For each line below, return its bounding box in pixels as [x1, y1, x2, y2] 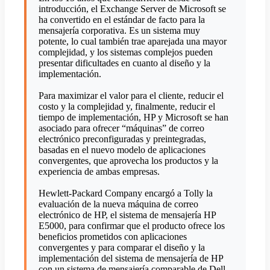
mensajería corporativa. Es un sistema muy [39, 25, 200, 36]
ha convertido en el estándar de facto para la [39, 14, 205, 25]
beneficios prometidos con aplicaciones [39, 231, 187, 242]
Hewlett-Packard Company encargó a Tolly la [39, 188, 213, 199]
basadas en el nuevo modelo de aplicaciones [39, 145, 206, 155]
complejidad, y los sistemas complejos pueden [39, 47, 213, 58]
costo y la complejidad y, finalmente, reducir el [39, 101, 215, 112]
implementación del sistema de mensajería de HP [39, 253, 223, 264]
